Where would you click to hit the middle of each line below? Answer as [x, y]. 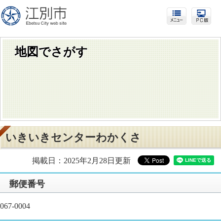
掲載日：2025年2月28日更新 [77, 161]
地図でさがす [51, 52]
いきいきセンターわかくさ [74, 138]
